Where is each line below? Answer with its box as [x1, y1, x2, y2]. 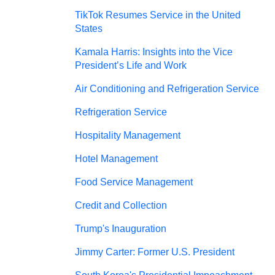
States [75, 23, 103, 34]
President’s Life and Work [75, 60, 187, 71]
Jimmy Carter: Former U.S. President [75, 247, 234, 257]
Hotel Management [75, 153, 158, 164]
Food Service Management [75, 177, 193, 187]
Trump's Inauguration [75, 223, 166, 234]
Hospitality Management [75, 130, 180, 141]
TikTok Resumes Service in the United [75, 10, 241, 20]
